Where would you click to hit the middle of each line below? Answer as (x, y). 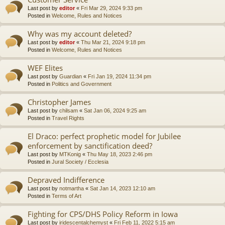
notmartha (72, 188)
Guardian (71, 76)
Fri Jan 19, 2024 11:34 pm (120, 76)
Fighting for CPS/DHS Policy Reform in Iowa (103, 214)
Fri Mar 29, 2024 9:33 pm (111, 8)
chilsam (69, 110)
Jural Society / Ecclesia (80, 161)
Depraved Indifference (66, 180)
